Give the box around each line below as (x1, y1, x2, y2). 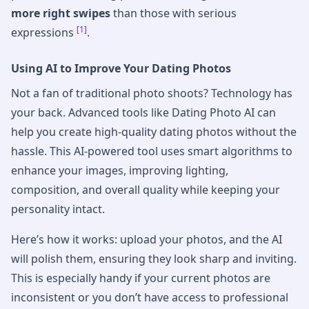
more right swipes (11, 6, 110, 21)
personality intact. (11, 201, 105, 217)
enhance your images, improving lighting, (11, 163, 228, 179)
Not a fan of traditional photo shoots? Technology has (11, 86, 292, 101)
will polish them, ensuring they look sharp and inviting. (11, 251, 297, 267)
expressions (11, 25, 77, 41)
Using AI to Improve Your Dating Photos (11, 61, 231, 77)
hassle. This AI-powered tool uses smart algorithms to (11, 143, 292, 159)
